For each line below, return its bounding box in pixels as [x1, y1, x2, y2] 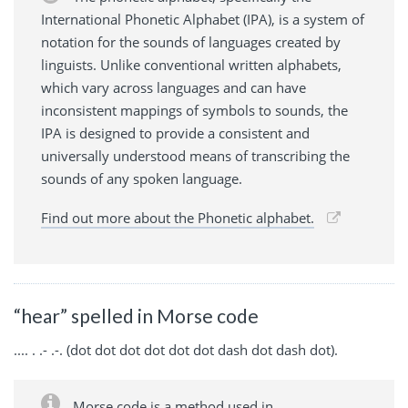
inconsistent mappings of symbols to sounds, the [41, 100, 348, 119]
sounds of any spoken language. [41, 168, 242, 188]
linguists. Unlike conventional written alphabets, [41, 55, 342, 74]
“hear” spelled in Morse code [14, 303, 259, 327]
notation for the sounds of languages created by [41, 32, 341, 51]
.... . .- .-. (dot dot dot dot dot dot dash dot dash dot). [14, 341, 338, 360]
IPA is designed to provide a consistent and [41, 123, 310, 142]
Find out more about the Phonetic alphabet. [41, 208, 314, 227]
